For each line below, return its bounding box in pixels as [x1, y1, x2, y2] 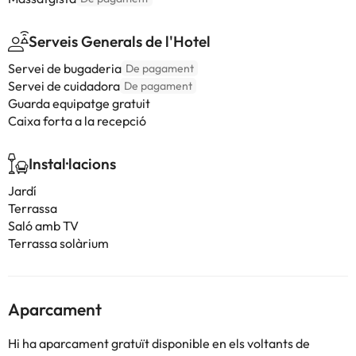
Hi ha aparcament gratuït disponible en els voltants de [8, 335, 310, 351]
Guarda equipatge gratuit [8, 95, 150, 111]
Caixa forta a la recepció [8, 113, 146, 129]
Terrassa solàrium [8, 235, 109, 251]
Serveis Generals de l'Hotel [29, 32, 211, 51]
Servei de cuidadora [8, 78, 120, 94]
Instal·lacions [29, 154, 116, 173]
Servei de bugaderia [8, 60, 122, 76]
